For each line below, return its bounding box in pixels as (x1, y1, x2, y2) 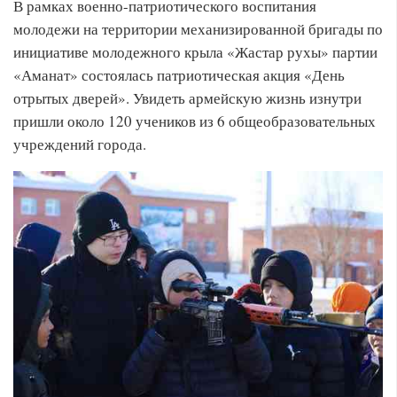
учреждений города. (13, 134, 146, 154)
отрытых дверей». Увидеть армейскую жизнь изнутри (13, 88, 362, 108)
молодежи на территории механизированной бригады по (13, 19, 383, 39)
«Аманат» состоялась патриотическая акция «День (13, 65, 345, 85)
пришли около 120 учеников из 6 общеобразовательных (13, 111, 376, 131)
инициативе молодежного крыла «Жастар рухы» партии (13, 42, 378, 62)
